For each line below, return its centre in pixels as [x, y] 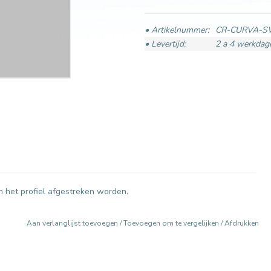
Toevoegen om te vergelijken [172, 224]
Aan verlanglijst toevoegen [73, 224]
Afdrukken [242, 224]
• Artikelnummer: [177, 30]
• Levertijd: [165, 44]
